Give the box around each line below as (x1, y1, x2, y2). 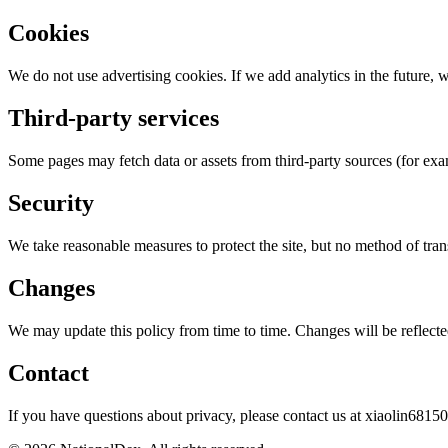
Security (8, 190, 94, 217)
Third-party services (8, 105, 219, 132)
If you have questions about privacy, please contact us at (8, 406, 365, 424)
